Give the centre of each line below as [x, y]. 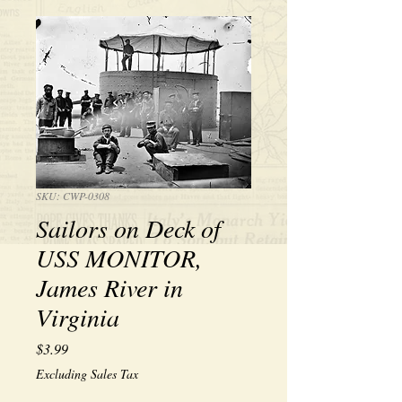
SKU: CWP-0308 [73, 196]
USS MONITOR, [119, 258]
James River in [109, 287]
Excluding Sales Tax [87, 374]
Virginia [78, 317]
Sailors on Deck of [128, 228]
